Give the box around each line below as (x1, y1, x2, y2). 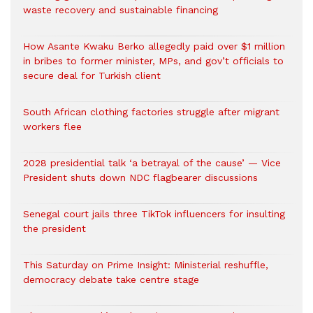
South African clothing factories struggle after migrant (23, 106, 279, 118)
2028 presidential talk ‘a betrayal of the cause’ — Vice (23, 157, 281, 169)
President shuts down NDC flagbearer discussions (23, 172, 258, 184)
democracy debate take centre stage (23, 274, 199, 286)
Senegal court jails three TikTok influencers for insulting (23, 208, 285, 220)
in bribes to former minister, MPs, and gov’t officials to (23, 55, 284, 67)
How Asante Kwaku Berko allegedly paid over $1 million (23, 41, 285, 52)
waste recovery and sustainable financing (23, 4, 218, 16)
